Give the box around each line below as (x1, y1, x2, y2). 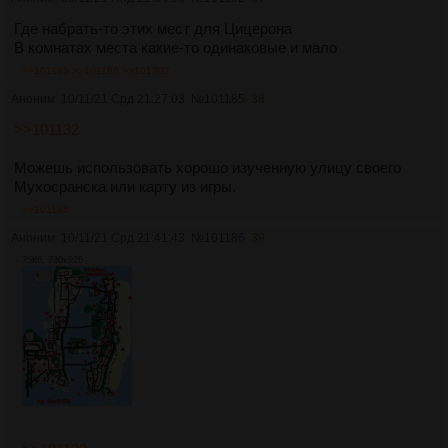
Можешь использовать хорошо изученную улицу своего (14, 158, 401, 176)
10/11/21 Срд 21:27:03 (61, 91, 185, 106)
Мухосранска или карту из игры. (14, 177, 236, 195)
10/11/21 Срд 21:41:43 (61, 230, 185, 245)
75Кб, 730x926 (22, 254, 83, 265)
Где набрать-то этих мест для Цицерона (14, 19, 292, 37)
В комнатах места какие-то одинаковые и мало (14, 38, 337, 56)
